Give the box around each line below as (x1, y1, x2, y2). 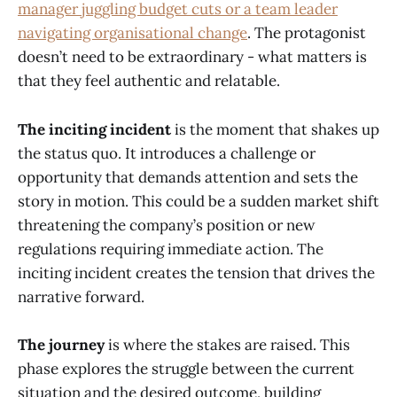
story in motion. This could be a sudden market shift (18, 191, 379, 211)
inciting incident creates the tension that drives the (18, 262, 375, 283)
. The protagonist (247, 23, 366, 43)
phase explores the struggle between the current (18, 358, 354, 378)
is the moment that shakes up (171, 119, 379, 139)
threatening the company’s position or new (18, 214, 315, 235)
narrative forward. (18, 286, 144, 307)
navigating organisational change (18, 23, 247, 43)
